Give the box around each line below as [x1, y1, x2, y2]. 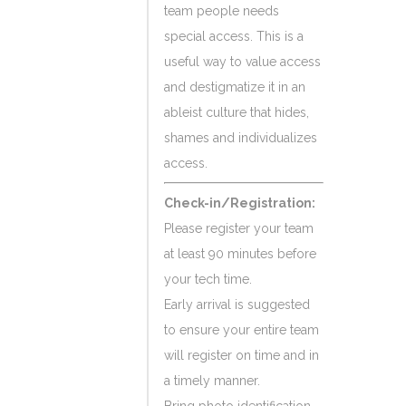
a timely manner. [164, 373, 260, 388]
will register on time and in [164, 348, 319, 362]
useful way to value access [164, 54, 321, 69]
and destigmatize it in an [164, 80, 305, 94]
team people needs [164, 4, 279, 18]
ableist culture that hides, [164, 105, 309, 120]
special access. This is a [164, 29, 304, 43]
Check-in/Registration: [164, 196, 315, 210]
